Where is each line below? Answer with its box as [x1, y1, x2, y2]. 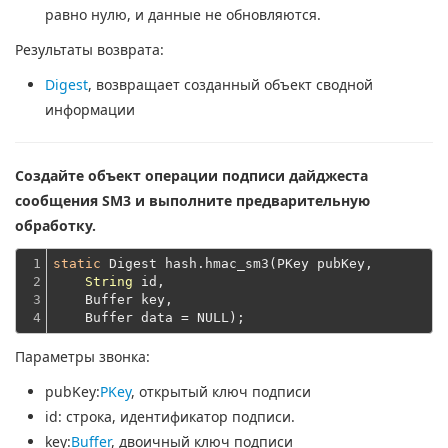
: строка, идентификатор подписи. [58, 407, 295, 426]
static [53, 256, 101, 271]
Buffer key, [53, 292, 173, 307]
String [85, 274, 133, 289]
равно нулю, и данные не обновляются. [45, 5, 321, 24]
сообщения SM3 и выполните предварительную [15, 191, 370, 210]
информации [45, 100, 135, 119]
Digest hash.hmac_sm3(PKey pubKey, [101, 256, 373, 271]
